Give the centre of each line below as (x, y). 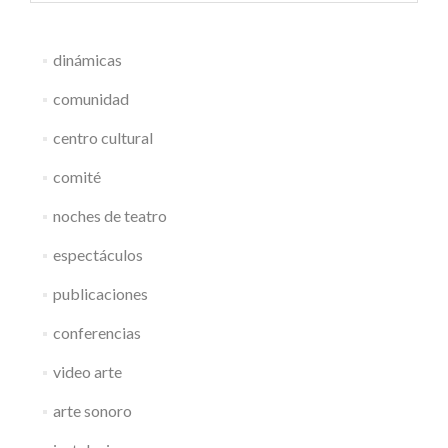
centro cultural (102, 138)
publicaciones (100, 294)
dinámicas (87, 60)
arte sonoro (92, 411)
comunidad (90, 99)
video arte (87, 372)
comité (76, 177)
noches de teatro (109, 216)
